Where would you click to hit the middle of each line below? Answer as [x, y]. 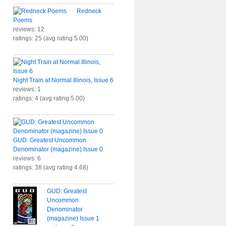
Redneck [89, 11]
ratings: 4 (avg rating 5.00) [49, 98]
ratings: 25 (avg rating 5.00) [51, 38]
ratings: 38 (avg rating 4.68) [51, 167]
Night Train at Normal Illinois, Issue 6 [63, 80]
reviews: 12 [29, 29]
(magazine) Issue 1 [73, 218]
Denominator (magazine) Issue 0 [58, 149]
